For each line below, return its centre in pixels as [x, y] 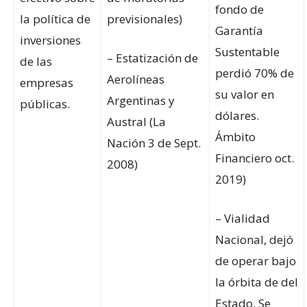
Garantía [239, 31]
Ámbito [235, 137]
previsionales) [145, 19]
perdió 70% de [255, 73]
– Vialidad [243, 219]
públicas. [45, 104]
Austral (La [136, 122]
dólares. [237, 116]
